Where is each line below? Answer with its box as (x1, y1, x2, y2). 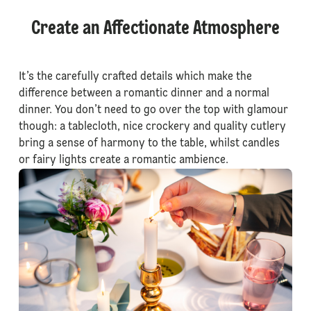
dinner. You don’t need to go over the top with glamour (18, 105, 288, 116)
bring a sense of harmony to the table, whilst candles (18, 138, 280, 149)
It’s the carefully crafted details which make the (18, 72, 252, 83)
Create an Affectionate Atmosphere (31, 19, 280, 39)
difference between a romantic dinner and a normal (18, 88, 269, 99)
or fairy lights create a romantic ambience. (18, 155, 228, 166)
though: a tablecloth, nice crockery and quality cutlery (18, 121, 286, 133)
